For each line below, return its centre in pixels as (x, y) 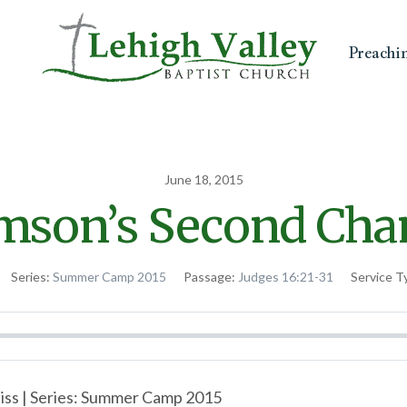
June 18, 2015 (203, 179)
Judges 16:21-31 (286, 276)
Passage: (209, 276)
